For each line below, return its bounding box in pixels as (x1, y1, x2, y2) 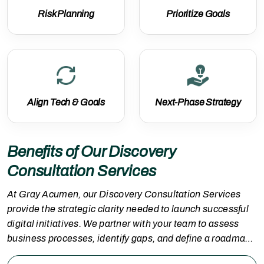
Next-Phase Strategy (155, 97, 241, 107)
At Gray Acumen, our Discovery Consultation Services (7, 189, 241, 199)
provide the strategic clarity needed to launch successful (7, 204, 249, 214)
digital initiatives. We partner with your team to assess (7, 219, 239, 229)
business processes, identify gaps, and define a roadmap (7, 233, 251, 243)
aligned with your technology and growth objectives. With (7, 248, 253, 258)
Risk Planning (38, 9, 94, 19)
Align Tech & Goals (27, 97, 105, 107)
